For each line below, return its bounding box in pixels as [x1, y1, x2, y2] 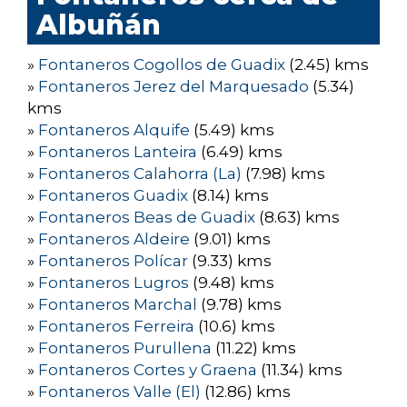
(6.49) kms [197, 143, 283, 162]
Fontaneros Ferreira [38, 317, 194, 336]
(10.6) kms [194, 317, 275, 336]
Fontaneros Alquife [38, 121, 190, 140]
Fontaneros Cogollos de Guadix [38, 55, 285, 74]
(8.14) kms [188, 186, 269, 205]
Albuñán [36, 8, 161, 43]
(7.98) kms [242, 164, 325, 184]
